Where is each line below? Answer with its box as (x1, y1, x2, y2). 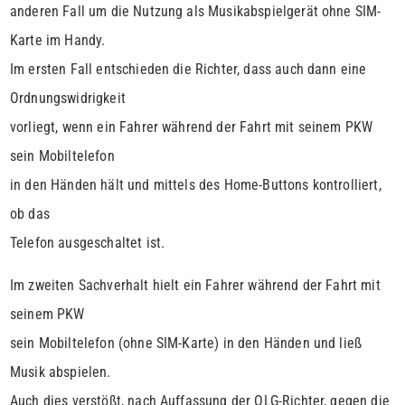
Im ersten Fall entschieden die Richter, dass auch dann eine (10, 61, 367, 79)
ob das (10, 205, 50, 223)
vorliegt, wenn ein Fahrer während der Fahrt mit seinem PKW (10, 118, 373, 137)
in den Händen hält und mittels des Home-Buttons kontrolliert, (10, 176, 381, 194)
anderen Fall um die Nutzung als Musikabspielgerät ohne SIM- (10, 3, 381, 21)
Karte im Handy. (10, 32, 106, 50)
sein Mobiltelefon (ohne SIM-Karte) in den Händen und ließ (10, 334, 363, 353)
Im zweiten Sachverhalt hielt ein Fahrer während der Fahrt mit (10, 277, 381, 295)
